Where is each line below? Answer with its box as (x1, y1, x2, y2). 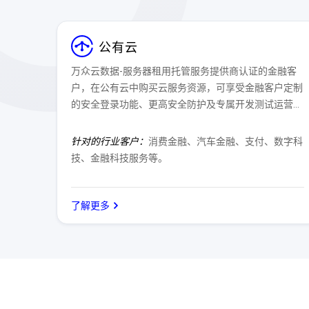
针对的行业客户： (71, 136, 148, 147)
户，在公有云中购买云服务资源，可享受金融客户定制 (71, 82, 303, 93)
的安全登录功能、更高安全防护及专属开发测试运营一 (71, 99, 303, 110)
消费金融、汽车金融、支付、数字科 (148, 136, 303, 147)
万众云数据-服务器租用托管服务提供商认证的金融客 (71, 66, 297, 77)
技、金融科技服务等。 (71, 152, 168, 163)
